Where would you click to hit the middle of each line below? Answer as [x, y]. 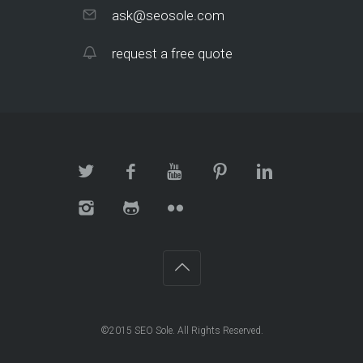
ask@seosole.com [168, 15]
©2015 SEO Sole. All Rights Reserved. [181, 330]
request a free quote [172, 53]
